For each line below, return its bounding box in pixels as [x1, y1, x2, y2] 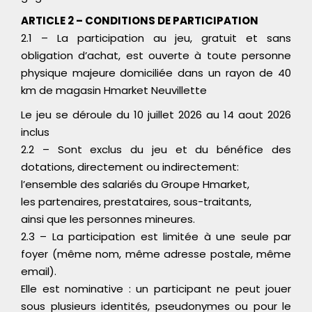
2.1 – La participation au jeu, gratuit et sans [21, 30, 291, 45]
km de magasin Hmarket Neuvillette [21, 82, 207, 97]
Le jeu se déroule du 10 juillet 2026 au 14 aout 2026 [21, 107, 291, 122]
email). [21, 263, 56, 279]
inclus [21, 124, 49, 139]
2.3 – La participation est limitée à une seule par [21, 228, 291, 244]
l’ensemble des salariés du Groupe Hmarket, [21, 176, 249, 192]
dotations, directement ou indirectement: [21, 159, 239, 174]
